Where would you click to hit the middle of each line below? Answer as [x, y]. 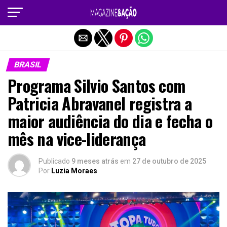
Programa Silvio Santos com [97, 85]
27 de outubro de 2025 [169, 161]
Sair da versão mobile [113, 12]
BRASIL [28, 65]
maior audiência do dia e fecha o [110, 121]
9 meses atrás [95, 161]
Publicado [54, 161]
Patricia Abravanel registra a [100, 103]
